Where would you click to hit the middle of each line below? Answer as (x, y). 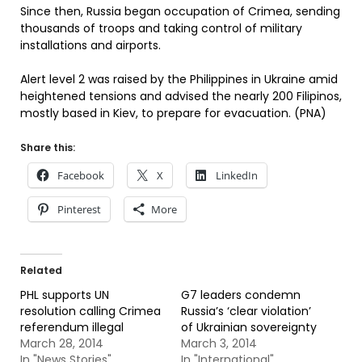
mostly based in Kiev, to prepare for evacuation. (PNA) (173, 113)
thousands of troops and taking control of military (161, 28)
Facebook (81, 175)
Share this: (48, 147)
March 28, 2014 (62, 343)
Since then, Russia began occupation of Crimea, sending (180, 11)
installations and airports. (90, 45)
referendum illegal (72, 327)
